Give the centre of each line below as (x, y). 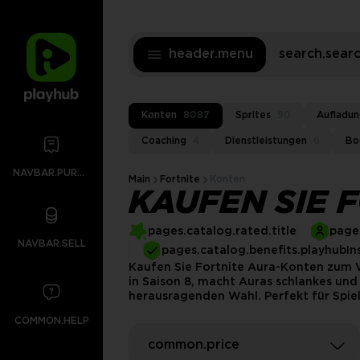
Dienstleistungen (266, 141)
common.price (194, 345)
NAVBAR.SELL (51, 244)
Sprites (253, 115)
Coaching (164, 141)
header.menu (211, 54)
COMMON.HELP (51, 321)
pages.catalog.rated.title (222, 231)
